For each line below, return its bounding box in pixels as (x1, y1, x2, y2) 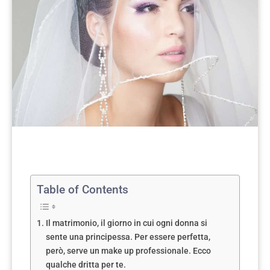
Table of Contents (37, 182, 128, 196)
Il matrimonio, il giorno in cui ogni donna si (45, 218, 207, 228)
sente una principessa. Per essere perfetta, (45, 231, 210, 242)
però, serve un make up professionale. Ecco (45, 245, 211, 256)
